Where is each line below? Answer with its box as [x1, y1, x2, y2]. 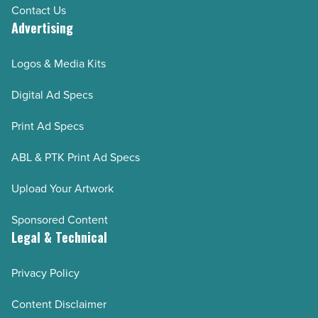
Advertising [11, 18, 73, 37]
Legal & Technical [11, 227, 107, 246]
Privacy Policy [11, 264, 79, 280]
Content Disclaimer [11, 295, 106, 312]
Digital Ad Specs [11, 86, 93, 102]
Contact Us [11, 1, 66, 18]
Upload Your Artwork [11, 180, 114, 196]
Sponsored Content [11, 211, 108, 227]
